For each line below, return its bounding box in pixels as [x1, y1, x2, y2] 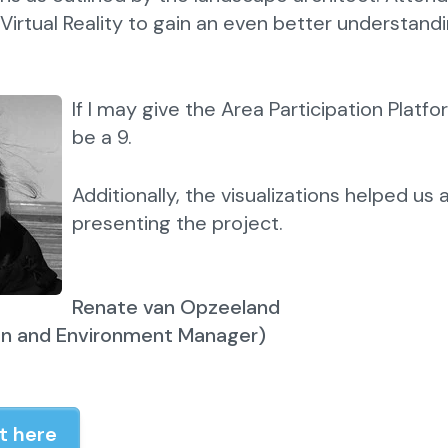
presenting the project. [72, 210, 283, 236]
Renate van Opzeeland [72, 294, 280, 320]
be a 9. [72, 124, 132, 150]
